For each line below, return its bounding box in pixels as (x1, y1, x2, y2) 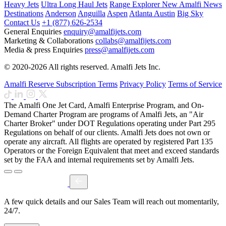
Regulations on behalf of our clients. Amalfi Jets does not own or (4, 128, 210, 137)
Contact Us (4, 18, 40, 27)
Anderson (45, 9, 76, 18)
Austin (154, 9, 175, 18)
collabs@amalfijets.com (95, 36, 171, 45)
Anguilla (78, 9, 105, 18)
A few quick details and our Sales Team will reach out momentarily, (4, 197, 219, 206)
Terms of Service (168, 80, 222, 89)
